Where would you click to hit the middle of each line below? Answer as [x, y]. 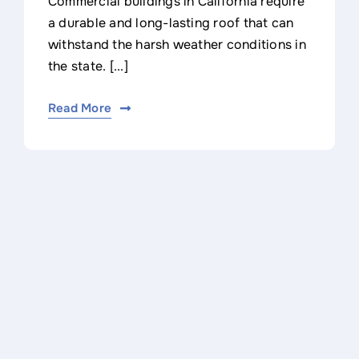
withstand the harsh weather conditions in [177, 45]
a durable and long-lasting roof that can [171, 23]
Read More [80, 109]
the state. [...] [88, 67]
